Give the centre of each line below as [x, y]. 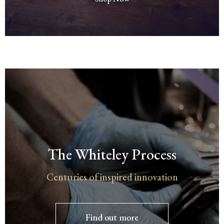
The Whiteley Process [112, 154]
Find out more [112, 217]
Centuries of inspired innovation [112, 177]
